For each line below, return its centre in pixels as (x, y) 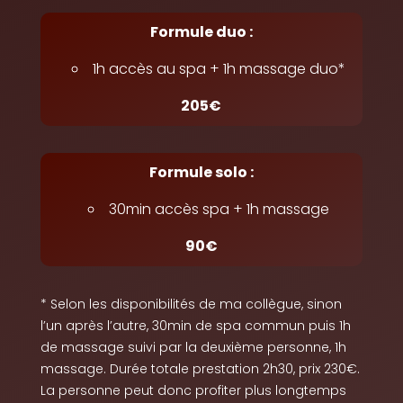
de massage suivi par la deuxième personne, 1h (193, 348)
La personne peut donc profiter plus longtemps (193, 391)
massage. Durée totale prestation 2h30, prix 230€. (200, 369)
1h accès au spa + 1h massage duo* (219, 69)
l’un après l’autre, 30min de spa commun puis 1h (195, 326)
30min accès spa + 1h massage (219, 210)
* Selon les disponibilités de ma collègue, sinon (191, 304)
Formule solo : (201, 173)
